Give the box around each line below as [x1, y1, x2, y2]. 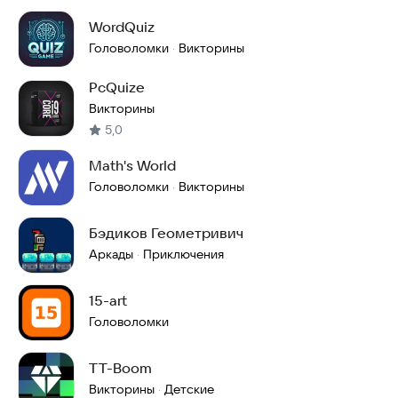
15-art [89, 291, 127, 309]
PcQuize [89, 78, 145, 96]
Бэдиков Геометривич [89, 224, 243, 242]
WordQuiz [89, 18, 155, 36]
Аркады [89, 246, 133, 262]
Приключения [143, 246, 224, 262]
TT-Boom [89, 359, 152, 377]
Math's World [89, 156, 176, 174]
